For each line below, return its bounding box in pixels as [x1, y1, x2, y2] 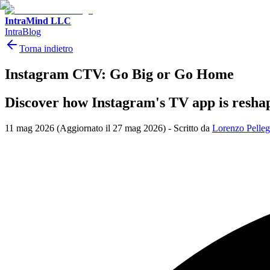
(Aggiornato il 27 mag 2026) [57, 122, 166, 133]
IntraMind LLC [5, 16, 71, 26]
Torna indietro [19, 43, 73, 54]
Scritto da [174, 122, 210, 133]
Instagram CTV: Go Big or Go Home [5, 66, 234, 82]
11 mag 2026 [5, 122, 54, 133]
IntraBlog [5, 27, 41, 37]
